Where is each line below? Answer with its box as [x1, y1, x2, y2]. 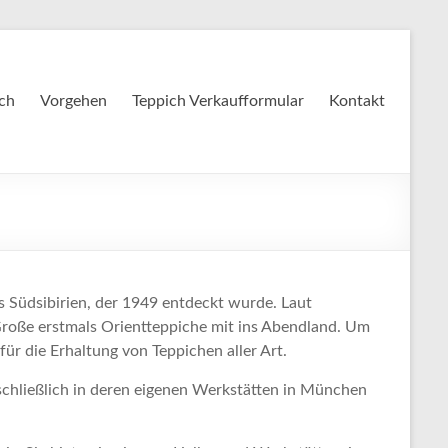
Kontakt [329, 93, 385, 109]
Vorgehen [40, 93, 107, 109]
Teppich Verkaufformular [132, 93, 304, 109]
